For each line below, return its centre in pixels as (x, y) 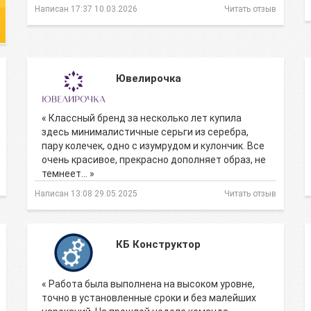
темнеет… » (68, 174)
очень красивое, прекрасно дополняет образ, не (154, 160)
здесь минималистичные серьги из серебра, (145, 132)
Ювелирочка (149, 78)
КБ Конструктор (158, 244)
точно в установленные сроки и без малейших (149, 298)
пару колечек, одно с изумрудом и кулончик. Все (153, 146)
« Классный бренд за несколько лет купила (142, 118)
